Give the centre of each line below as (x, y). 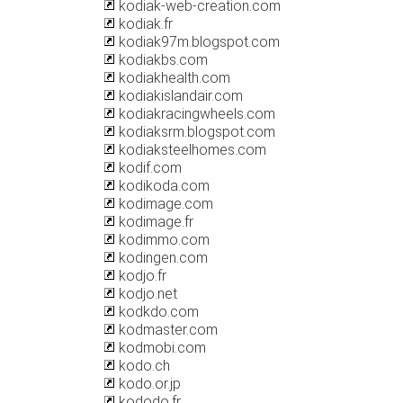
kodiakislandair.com (179, 96)
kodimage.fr (154, 222)
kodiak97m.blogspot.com (197, 42)
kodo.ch (143, 366)
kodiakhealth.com (173, 78)
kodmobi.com (161, 348)
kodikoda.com (162, 186)
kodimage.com (164, 204)
